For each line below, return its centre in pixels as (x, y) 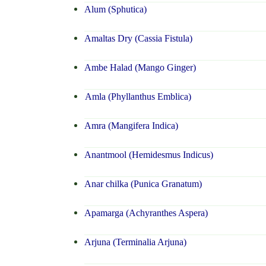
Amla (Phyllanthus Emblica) (138, 97)
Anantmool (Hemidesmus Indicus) (148, 155)
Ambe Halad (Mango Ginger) (140, 68)
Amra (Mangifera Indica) (131, 126)
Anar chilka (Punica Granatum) (143, 184)
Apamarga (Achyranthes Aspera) (146, 213)
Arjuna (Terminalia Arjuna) (135, 242)
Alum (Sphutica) (115, 9)
